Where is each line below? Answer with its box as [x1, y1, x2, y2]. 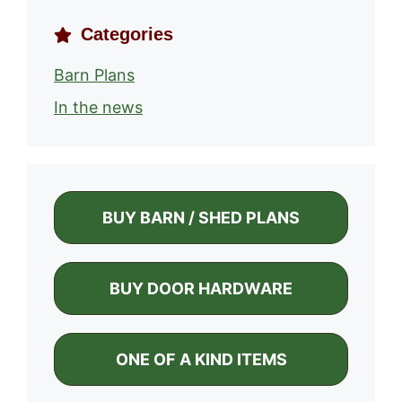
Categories [81, 24, 173, 45]
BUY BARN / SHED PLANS [102, 208, 300, 228]
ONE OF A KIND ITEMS [115, 350, 287, 370]
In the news [54, 98, 143, 118]
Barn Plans [54, 66, 135, 85]
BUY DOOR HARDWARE [109, 279, 293, 299]
